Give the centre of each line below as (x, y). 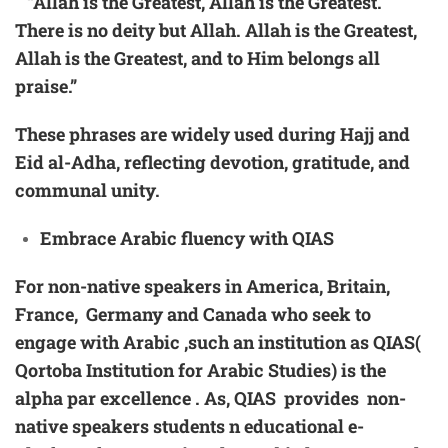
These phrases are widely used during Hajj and (212, 134)
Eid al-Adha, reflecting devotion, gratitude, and (212, 162)
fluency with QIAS (257, 238)
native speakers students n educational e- (189, 426)
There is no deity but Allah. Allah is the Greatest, (216, 30)
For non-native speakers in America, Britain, (202, 286)
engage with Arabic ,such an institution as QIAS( (218, 342)
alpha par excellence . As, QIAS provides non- (210, 398)
